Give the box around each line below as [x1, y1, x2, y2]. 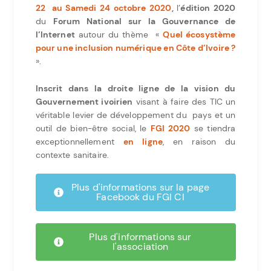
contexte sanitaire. [35, 149, 112, 161]
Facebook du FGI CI [96, 191, 184, 204]
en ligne [123, 136, 163, 148]
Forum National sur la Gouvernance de [53, 16, 236, 27]
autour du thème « [74, 29, 163, 41]
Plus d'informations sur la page [71, 181, 210, 194]
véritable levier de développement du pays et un [35, 109, 236, 121]
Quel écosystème [163, 29, 236, 41]
